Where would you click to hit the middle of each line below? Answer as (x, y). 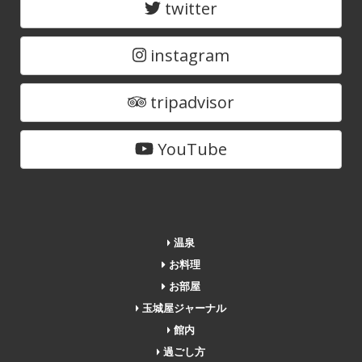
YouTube (190, 149)
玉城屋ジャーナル (183, 308)
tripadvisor (190, 102)
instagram (188, 55)
